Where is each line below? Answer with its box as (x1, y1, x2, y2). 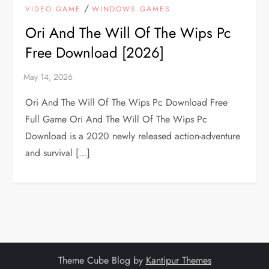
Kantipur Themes (145, 253, 211, 267)
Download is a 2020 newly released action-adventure (25, 128, 241, 143)
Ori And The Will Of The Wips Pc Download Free (25, 95, 228, 109)
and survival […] (25, 145, 91, 160)
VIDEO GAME (25, 3, 82, 14)
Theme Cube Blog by (58, 253, 146, 267)
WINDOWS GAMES (92, 3, 171, 14)
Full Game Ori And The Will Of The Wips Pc (25, 112, 208, 126)
